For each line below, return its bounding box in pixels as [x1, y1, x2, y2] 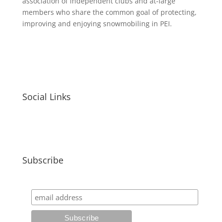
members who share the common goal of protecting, [22, 7, 197, 17]
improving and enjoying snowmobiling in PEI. [22, 19, 172, 28]
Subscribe [22, 154, 63, 166]
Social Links [22, 91, 71, 103]
